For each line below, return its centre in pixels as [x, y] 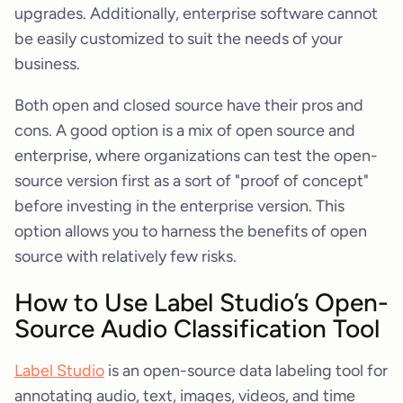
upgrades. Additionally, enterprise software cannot [196, 13]
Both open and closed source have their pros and [189, 105]
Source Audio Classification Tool [197, 329]
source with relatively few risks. [125, 256]
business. [47, 63]
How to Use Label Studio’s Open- [201, 303]
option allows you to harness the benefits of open [191, 231]
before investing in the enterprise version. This [179, 206]
